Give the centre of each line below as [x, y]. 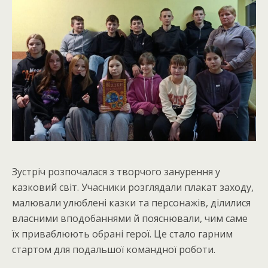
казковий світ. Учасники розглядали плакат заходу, [133, 187]
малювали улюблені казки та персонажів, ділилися [131, 203]
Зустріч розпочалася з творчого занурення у [116, 172]
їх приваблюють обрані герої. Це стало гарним [122, 234]
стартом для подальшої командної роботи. [114, 249]
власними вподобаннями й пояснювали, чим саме [130, 218]
